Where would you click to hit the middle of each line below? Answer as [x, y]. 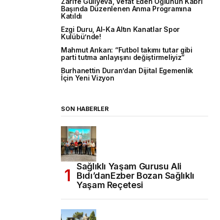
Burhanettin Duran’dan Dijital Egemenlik [127, 71]
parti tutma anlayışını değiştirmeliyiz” [123, 58]
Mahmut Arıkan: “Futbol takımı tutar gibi [127, 50]
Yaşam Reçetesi [110, 185]
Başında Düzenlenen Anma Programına [126, 9]
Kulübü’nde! [81, 37]
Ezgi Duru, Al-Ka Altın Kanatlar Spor [120, 30]
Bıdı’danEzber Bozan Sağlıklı [136, 176]
